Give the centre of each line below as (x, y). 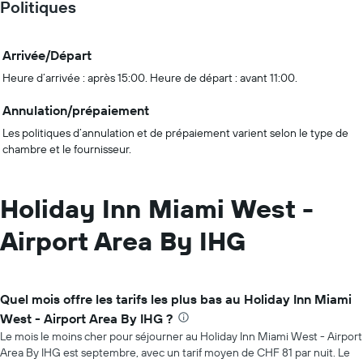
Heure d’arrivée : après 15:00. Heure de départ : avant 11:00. (150, 78)
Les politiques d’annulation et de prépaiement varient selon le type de (175, 133)
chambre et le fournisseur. (67, 149)
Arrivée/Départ (47, 55)
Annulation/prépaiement (76, 110)
